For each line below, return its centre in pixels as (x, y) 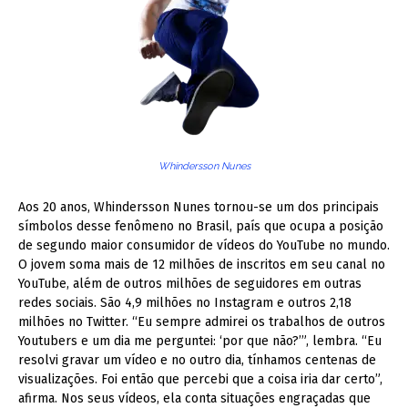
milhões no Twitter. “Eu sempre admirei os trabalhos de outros (202, 321)
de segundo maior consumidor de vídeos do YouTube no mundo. (204, 245)
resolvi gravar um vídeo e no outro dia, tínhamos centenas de (197, 360)
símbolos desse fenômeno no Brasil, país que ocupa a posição (201, 226)
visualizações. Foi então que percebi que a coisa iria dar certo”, (200, 379)
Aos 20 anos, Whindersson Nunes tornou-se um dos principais (199, 207)
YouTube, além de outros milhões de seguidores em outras (190, 283)
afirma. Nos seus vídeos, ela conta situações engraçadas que (194, 398)
